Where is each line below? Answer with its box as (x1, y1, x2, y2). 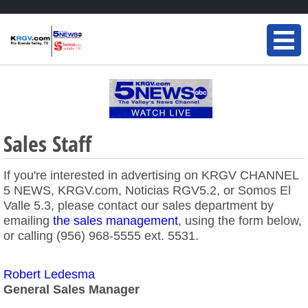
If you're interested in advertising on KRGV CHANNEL (3, 168, 298, 182)
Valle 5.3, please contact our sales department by (3, 199, 274, 212)
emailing (3, 214, 53, 228)
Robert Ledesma (3, 267, 95, 281)
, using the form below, (178, 214, 302, 228)
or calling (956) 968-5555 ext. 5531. (3, 229, 199, 243)
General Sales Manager (3, 283, 140, 296)
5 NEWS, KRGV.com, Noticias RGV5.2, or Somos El (3, 184, 291, 197)
